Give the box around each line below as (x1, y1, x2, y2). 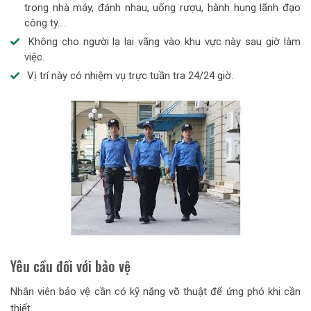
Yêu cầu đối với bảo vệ (10, 255, 131, 277)
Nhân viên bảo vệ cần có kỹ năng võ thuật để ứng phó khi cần (10, 285, 301, 299)
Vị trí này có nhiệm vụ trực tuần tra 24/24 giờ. (24, 69, 233, 83)
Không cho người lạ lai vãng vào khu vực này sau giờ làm (24, 35, 301, 49)
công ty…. (24, 17, 66, 30)
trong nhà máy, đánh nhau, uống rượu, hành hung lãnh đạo (24, 1, 301, 15)
